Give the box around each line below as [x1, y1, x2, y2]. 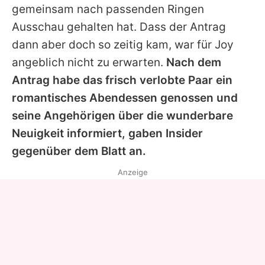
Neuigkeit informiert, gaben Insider [12, 126, 203, 140]
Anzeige [117, 167, 148, 177]
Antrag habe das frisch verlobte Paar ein [12, 73, 232, 87]
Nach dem [166, 55, 221, 69]
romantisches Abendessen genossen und [12, 91, 238, 105]
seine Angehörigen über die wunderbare [12, 108, 233, 122]
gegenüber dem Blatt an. [12, 144, 146, 158]
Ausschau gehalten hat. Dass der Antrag [12, 20, 226, 34]
